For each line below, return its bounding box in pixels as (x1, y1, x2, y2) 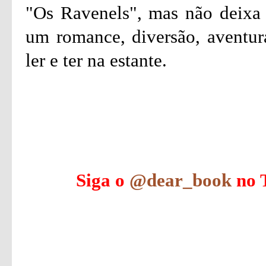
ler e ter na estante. (26, 50, 167, 71)
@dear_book (129, 170, 232, 191)
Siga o (76, 170, 129, 191)
